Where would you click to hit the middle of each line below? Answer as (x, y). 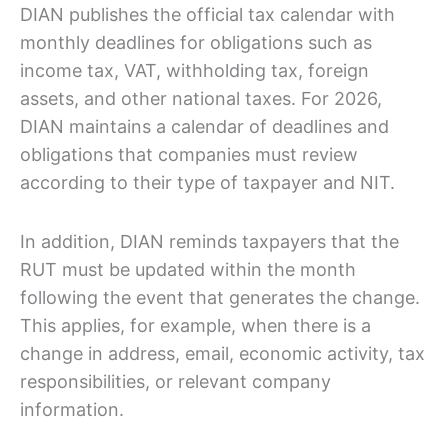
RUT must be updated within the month (188, 270)
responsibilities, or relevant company (175, 382)
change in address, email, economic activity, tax (222, 354)
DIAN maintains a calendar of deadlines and (204, 126)
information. (72, 410)
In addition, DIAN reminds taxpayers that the (209, 242)
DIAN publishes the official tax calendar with (207, 14)
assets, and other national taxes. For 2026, (201, 98)
